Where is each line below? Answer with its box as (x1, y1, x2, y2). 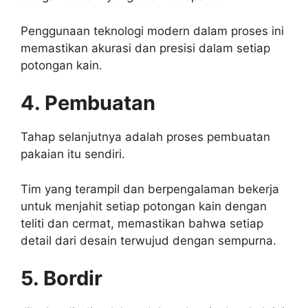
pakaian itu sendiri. (21, 147, 125, 162)
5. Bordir (21, 266, 102, 291)
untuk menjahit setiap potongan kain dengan (21, 199, 267, 213)
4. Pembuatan (21, 91, 155, 115)
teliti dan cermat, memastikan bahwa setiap (21, 216, 263, 230)
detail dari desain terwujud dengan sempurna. (21, 233, 276, 247)
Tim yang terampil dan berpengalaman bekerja (21, 181, 279, 196)
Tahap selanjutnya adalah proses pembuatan (21, 130, 270, 144)
